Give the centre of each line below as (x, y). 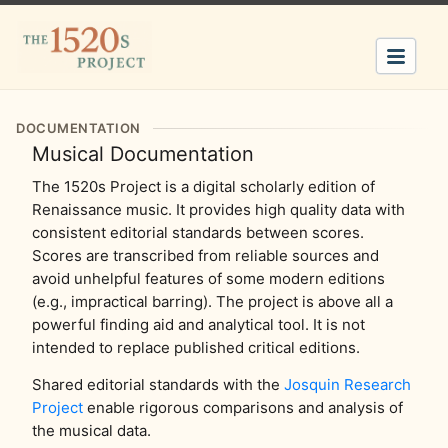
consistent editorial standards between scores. (198, 232)
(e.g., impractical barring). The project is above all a (212, 301)
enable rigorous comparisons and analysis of (243, 407)
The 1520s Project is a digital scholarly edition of (203, 186)
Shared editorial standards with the (158, 384)
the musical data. (91, 430)
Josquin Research (347, 384)
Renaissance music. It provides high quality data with (218, 209)
